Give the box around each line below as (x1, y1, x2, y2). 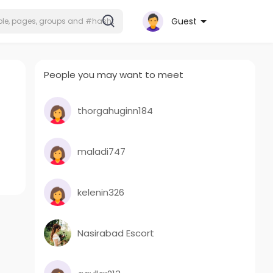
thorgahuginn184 (77, 104, 154, 117)
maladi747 (77, 144, 126, 158)
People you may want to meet (44, 68, 184, 81)
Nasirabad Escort (77, 226, 155, 239)
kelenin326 (77, 185, 125, 199)
